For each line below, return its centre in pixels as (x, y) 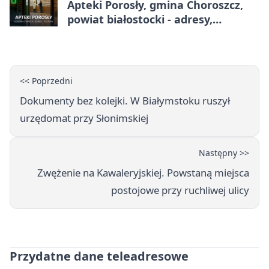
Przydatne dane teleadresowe (99, 256)
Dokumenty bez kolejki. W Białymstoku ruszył (125, 101)
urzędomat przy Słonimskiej (84, 118)
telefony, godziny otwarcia (138, 34)
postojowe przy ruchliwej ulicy (180, 190)
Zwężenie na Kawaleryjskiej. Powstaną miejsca (143, 173)
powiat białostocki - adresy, (140, 20)
